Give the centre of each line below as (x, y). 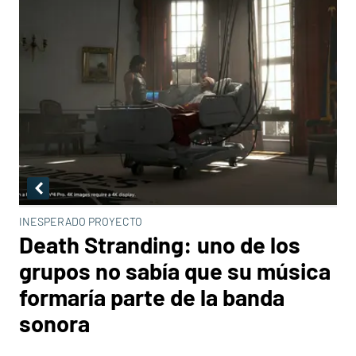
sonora (54, 323)
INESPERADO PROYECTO (81, 221)
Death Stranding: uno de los (160, 244)
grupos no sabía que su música (175, 271)
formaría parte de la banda (152, 297)
